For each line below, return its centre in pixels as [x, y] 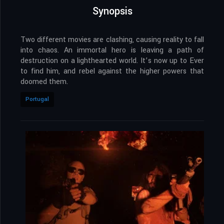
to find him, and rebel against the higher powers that [112, 71]
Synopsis [112, 11]
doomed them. [44, 82]
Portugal [37, 99]
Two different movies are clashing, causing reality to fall [112, 40]
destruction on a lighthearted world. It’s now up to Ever [112, 61]
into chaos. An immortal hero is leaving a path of [112, 50]
